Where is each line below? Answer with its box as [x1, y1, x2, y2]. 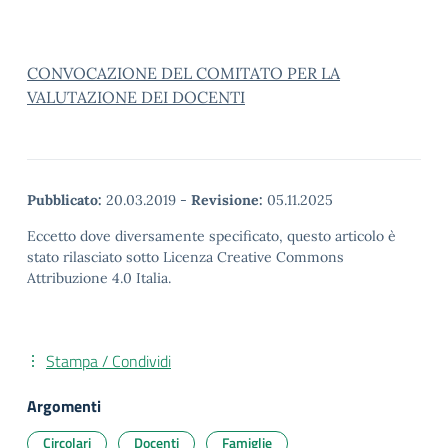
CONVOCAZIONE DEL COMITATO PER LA [27, 63, 340, 83]
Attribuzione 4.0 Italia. [27, 269, 171, 287]
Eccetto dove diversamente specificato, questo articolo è [27, 227, 396, 245]
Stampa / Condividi [46, 349, 171, 373]
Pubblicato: [27, 191, 102, 209]
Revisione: [191, 191, 263, 209]
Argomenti [27, 394, 101, 418]
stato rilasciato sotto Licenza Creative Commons [27, 248, 344, 266]
